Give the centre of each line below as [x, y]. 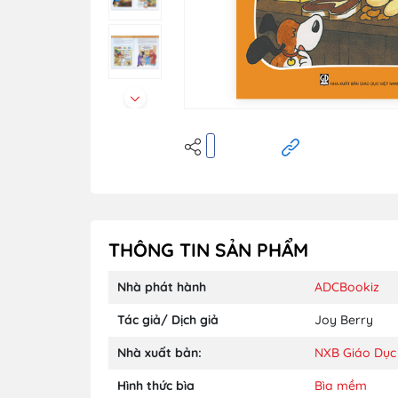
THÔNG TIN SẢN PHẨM [208, 249]
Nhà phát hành [162, 287]
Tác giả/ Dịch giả [168, 319]
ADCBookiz [347, 287]
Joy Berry [344, 319]
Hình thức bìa [156, 385]
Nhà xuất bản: [159, 352]
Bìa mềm [341, 385]
